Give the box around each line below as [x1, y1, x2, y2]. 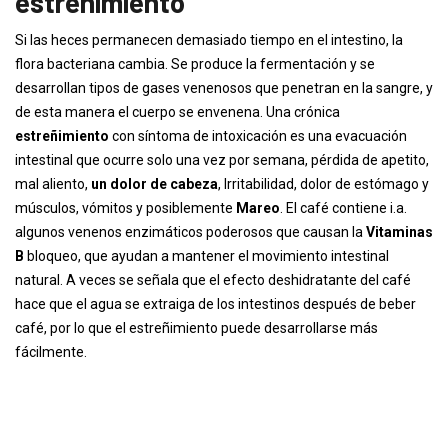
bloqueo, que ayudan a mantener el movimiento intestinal [24, 248, 389, 264]
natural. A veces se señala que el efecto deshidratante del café [15, 272, 411, 288]
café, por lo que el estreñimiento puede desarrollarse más [15, 320, 378, 336]
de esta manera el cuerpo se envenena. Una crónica [15, 104, 340, 120]
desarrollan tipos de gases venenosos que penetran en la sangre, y [15, 80, 433, 96]
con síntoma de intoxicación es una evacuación [109, 128, 407, 144]
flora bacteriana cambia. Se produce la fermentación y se [15, 56, 375, 72]
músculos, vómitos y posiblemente [15, 200, 236, 216]
